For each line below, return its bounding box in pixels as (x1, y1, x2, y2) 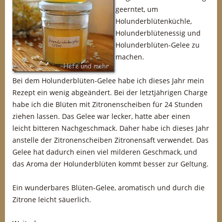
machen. (115, 52, 144, 61)
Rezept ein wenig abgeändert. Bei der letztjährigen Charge (12, 88, 208, 97)
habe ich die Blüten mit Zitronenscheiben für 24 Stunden (12, 100, 203, 109)
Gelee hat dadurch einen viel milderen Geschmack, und (12, 147, 197, 157)
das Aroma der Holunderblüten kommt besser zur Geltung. (12, 159, 209, 168)
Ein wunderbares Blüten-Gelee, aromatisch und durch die (12, 183, 205, 192)
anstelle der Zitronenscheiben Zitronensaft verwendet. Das (12, 135, 209, 145)
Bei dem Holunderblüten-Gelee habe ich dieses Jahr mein (12, 76, 204, 85)
